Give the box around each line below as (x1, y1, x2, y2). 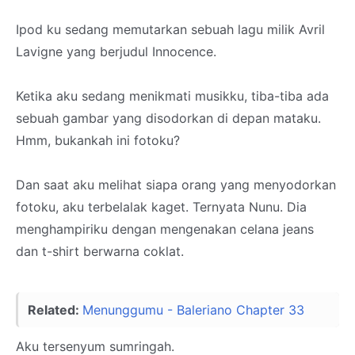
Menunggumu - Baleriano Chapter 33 (82, 302, 304, 318)
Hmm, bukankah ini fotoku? (16, 132, 180, 148)
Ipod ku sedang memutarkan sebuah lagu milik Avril (16, 21, 325, 37)
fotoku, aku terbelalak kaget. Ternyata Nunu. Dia (16, 199, 307, 215)
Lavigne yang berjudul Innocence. (16, 44, 216, 59)
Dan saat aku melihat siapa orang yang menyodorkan (16, 177, 336, 193)
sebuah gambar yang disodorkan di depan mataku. (16, 110, 321, 126)
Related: (28, 302, 82, 318)
